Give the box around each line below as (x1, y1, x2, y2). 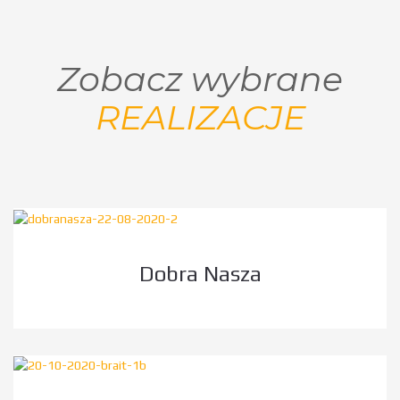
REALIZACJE (95, 96, 305, 139)
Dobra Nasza (138, 261, 262, 286)
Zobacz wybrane (57, 58, 343, 101)
